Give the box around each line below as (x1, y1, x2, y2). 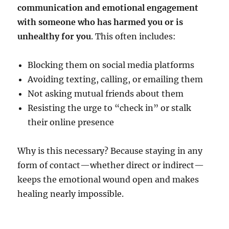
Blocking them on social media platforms (28, 60, 195, 71)
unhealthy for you (17, 31, 91, 42)
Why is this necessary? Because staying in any (17, 146, 203, 156)
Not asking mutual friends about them (28, 88, 184, 99)
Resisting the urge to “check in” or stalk (28, 103, 192, 113)
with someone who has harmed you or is (17, 17, 184, 28)
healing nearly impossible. (17, 189, 124, 199)
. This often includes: (91, 31, 176, 42)
